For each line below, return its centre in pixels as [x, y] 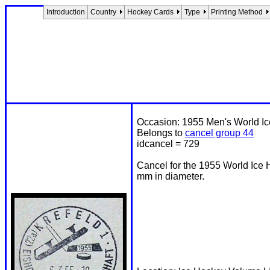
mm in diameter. [171, 176]
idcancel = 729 [168, 144]
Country [103, 12]
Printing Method [237, 12]
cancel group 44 [219, 133]
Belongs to [161, 133]
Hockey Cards [150, 12]
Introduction [66, 12]
